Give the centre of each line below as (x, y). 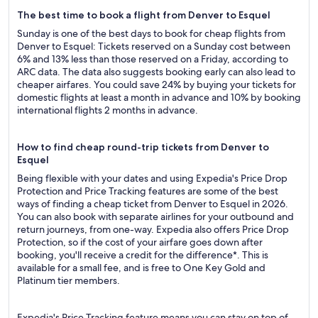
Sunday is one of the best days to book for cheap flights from (151, 33)
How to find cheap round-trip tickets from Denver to (143, 147)
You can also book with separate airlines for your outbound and (155, 216)
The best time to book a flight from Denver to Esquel (144, 15)
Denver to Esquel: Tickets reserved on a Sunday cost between (154, 46)
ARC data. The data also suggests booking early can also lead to (156, 72)
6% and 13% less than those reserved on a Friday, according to (153, 59)
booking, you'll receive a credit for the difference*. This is (143, 255)
